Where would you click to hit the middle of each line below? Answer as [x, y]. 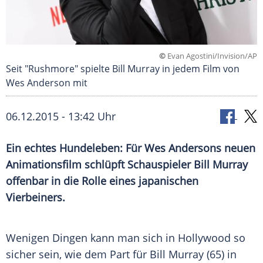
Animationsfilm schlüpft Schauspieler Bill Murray [127, 165]
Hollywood [204, 238]
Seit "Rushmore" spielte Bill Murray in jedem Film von [123, 69]
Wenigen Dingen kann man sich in [92, 238]
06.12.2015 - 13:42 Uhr [61, 117]
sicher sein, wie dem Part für [78, 254]
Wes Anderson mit [47, 83]
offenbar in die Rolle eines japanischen [102, 181]
